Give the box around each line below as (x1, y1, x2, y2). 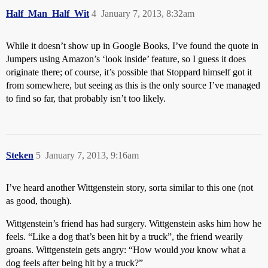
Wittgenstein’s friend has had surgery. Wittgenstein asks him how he (6, 218, 261, 229)
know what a (194, 245, 246, 255)
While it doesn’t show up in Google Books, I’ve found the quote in (6, 41, 258, 51)
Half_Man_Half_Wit (6, 8, 89, 19)
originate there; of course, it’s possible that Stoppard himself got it (6, 67, 252, 77)
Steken (6, 150, 33, 160)
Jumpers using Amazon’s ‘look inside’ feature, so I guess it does (6, 54, 246, 64)
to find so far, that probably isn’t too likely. (6, 93, 166, 103)
